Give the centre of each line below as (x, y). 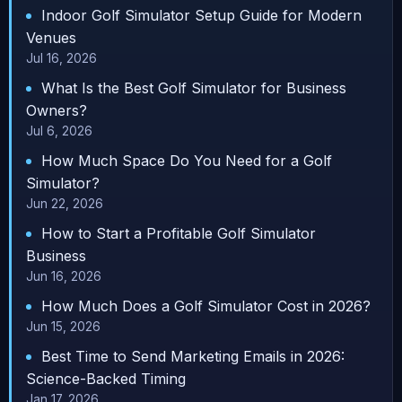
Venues (51, 37)
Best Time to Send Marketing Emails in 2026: (191, 356)
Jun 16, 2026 (64, 276)
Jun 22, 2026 (65, 203)
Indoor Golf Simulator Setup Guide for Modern (199, 15)
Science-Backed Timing (106, 378)
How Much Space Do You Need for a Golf (184, 160)
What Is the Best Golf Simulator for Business (192, 87)
